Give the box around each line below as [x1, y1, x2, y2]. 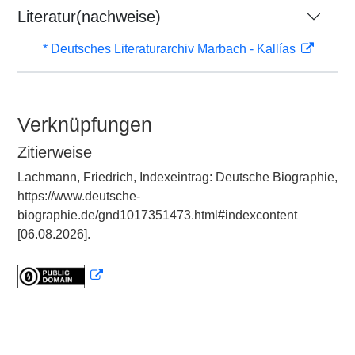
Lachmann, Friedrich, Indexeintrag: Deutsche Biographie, [17, 170, 338, 184]
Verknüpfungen [17, 113, 152, 136]
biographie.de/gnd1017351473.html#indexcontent [17, 208, 297, 222]
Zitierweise [17, 143, 92, 161]
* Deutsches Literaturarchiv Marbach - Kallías [43, 42, 299, 55]
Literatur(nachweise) [17, 8, 161, 25]
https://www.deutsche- [17, 189, 140, 203]
